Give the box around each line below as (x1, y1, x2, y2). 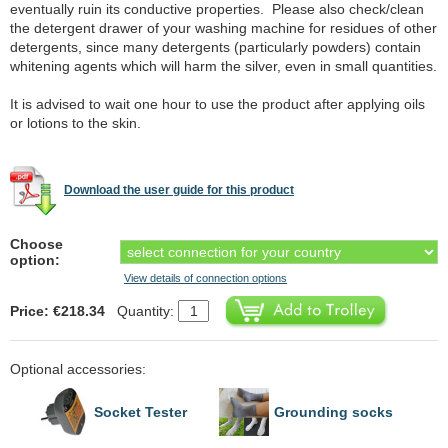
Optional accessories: (10, 361, 146, 377)
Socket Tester (94, 404, 187, 420)
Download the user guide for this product (64, 183, 294, 198)
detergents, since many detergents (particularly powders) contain (10, 39, 421, 55)
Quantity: (109, 302, 178, 319)
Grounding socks (274, 404, 393, 420)
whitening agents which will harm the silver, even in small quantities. (10, 58, 437, 74)
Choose (10, 236, 63, 252)
